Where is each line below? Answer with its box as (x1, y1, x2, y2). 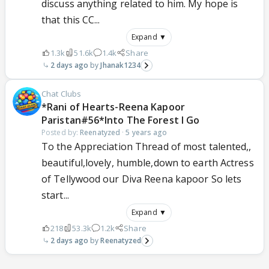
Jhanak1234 (100, 59, 141, 70)
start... (41, 188, 69, 202)
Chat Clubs (41, 88, 81, 99)
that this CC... (41, 13, 100, 26)
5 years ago (125, 127, 168, 138)
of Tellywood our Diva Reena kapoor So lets (41, 172, 242, 186)
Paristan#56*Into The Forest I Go (41, 113, 200, 127)
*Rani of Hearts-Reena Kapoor (41, 100, 185, 113)
